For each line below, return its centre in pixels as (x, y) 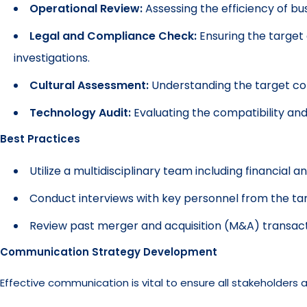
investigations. (52, 58)
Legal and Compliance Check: (113, 36)
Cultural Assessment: (89, 85)
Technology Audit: (80, 113)
